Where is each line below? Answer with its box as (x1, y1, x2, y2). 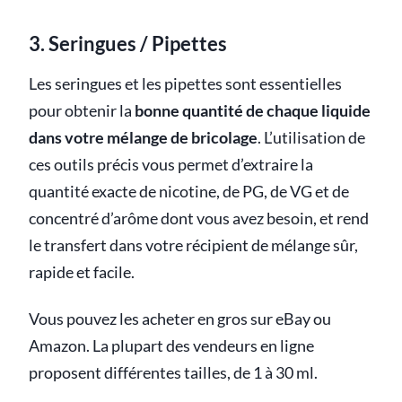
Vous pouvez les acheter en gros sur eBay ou (29, 310, 331, 329)
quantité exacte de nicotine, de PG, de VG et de (29, 182, 349, 202)
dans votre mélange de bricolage (29, 128, 258, 148)
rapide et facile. (29, 263, 135, 283)
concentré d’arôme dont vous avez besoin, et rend (29, 209, 369, 229)
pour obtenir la (29, 101, 135, 121)
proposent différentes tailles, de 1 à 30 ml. (29, 363, 318, 383)
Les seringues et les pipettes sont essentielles (29, 74, 342, 94)
